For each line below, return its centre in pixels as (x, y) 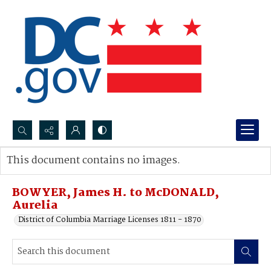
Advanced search (50, 173)
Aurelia (35, 206)
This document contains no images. (93, 161)
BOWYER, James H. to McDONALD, (116, 193)
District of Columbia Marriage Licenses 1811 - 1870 (110, 220)
